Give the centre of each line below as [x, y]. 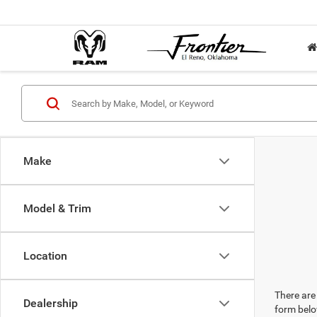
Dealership [51, 303]
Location [45, 256]
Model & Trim [57, 208]
